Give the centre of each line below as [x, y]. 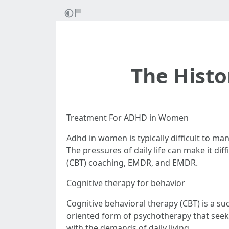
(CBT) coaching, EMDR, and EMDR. [132, 163]
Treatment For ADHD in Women [128, 118]
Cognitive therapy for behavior [126, 183]
